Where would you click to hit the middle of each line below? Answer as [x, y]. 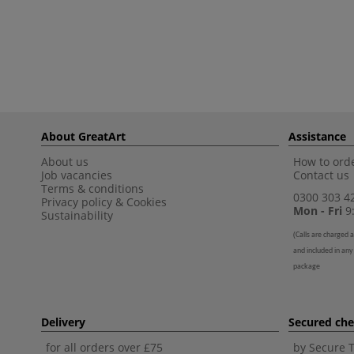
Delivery [63, 322]
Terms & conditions [92, 188]
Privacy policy [77, 202]
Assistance [317, 136]
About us [65, 162]
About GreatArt [83, 136]
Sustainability [77, 215]
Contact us [321, 175]
